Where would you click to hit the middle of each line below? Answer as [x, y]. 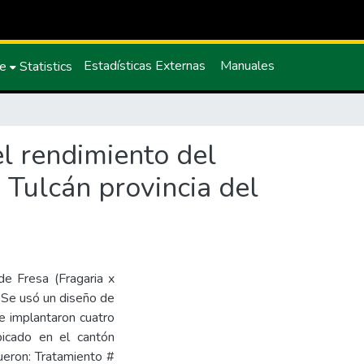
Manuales [247, 66]
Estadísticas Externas [145, 66]
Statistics [46, 67]
